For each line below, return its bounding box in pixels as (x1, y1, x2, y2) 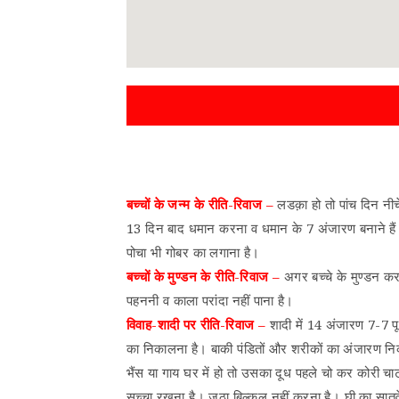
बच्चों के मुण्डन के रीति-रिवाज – (126, 266, 281, 285)
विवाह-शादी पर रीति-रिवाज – (126, 314, 266, 333)
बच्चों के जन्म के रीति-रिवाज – (126, 194, 278, 213)
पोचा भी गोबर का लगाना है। (126, 242, 260, 261)
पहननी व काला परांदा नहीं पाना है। (126, 290, 294, 309)
